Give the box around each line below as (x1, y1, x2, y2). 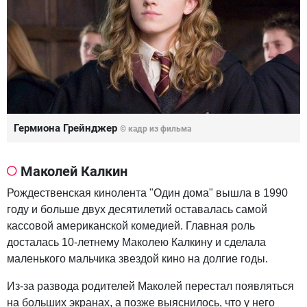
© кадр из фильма (120, 124, 191, 134)
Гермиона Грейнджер (14, 122, 120, 135)
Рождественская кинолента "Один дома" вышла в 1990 (7, 187, 288, 199)
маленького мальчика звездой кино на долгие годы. (7, 253, 268, 265)
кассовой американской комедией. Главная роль (7, 220, 255, 232)
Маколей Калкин (21, 163, 127, 180)
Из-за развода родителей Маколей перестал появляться (7, 280, 294, 293)
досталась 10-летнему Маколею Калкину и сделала (7, 236, 266, 249)
